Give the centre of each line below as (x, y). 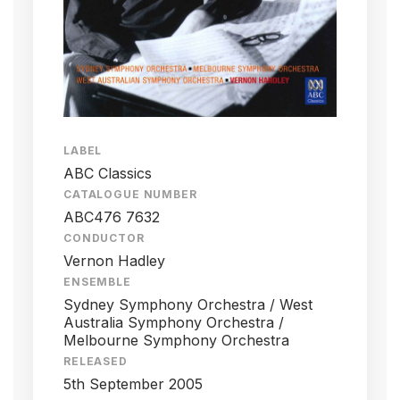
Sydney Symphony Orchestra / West (188, 305)
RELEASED (96, 362)
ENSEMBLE (97, 282)
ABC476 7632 (112, 217)
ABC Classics (108, 174)
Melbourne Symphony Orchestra (176, 341)
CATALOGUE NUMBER (130, 195)
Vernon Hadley (114, 261)
